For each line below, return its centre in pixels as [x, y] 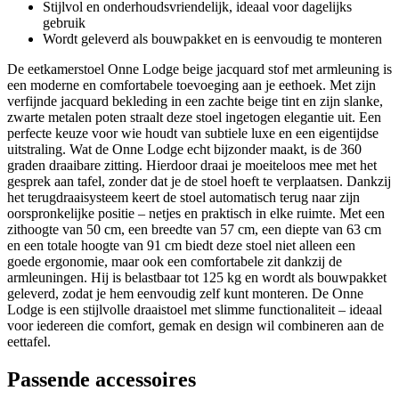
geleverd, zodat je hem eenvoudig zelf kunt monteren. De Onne [185, 293]
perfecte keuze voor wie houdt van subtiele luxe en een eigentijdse [193, 133]
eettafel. [29, 341]
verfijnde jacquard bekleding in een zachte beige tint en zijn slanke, [195, 101]
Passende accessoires [102, 379]
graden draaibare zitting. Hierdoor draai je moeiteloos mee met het [192, 165]
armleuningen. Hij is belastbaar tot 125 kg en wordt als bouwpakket [197, 277]
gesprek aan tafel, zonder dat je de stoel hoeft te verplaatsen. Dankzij [199, 181]
